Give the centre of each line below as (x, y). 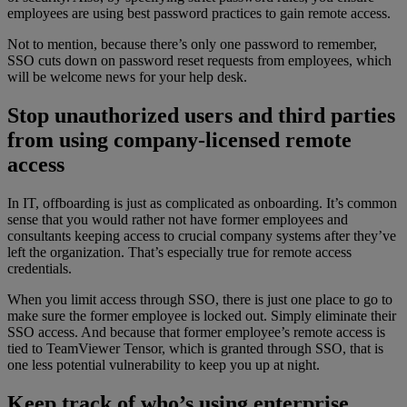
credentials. (40, 269)
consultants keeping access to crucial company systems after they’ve (202, 236)
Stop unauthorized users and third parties (201, 116)
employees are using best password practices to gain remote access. (199, 14)
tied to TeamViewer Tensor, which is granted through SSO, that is (195, 349)
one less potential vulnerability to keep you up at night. (164, 365)
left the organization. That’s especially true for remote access (179, 253)
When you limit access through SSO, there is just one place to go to (200, 300)
